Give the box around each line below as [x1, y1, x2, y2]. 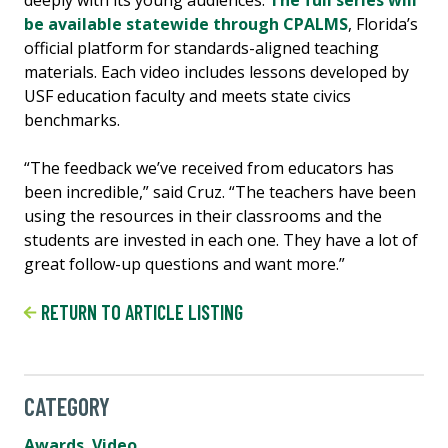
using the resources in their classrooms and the [24, 204, 382, 227]
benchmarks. [24, 108, 124, 131]
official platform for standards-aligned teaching [24, 36, 379, 59]
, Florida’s [348, 12, 418, 35]
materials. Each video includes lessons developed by [24, 60, 409, 83]
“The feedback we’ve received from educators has [24, 156, 394, 179]
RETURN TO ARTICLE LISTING [36, 299, 243, 324]
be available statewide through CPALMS [24, 12, 348, 35]
